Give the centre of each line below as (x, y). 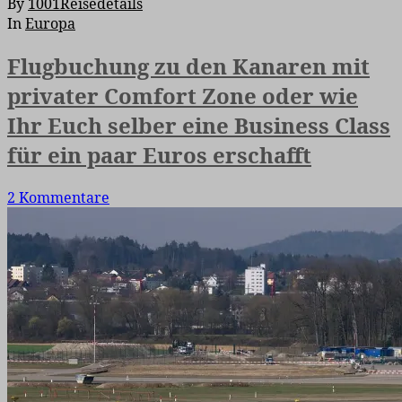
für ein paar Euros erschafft (159, 154)
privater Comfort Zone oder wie (183, 95)
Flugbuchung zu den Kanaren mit (188, 66)
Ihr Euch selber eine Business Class (199, 125)
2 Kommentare (58, 197)
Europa (50, 23)
